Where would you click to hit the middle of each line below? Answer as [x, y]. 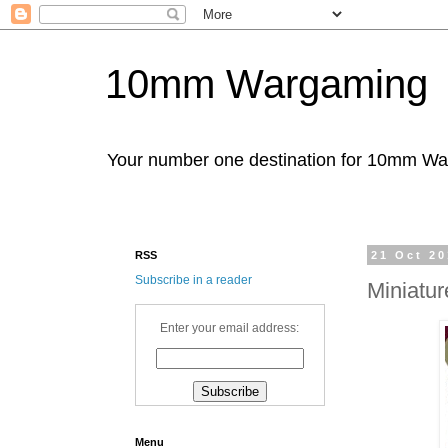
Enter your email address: [230, 328]
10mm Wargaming [266, 84]
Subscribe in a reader [193, 280]
